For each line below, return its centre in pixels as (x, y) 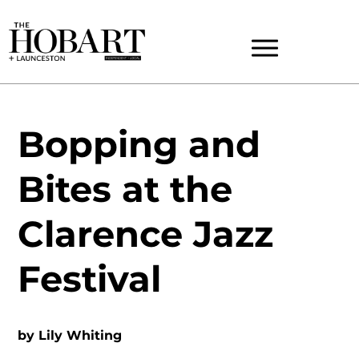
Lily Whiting (81, 335)
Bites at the (125, 189)
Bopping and (139, 144)
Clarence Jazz (146, 234)
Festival (90, 279)
